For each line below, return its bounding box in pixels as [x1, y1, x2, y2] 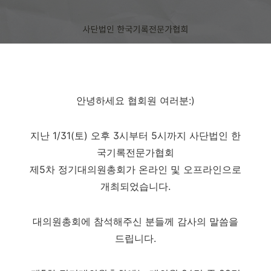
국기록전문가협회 [97, 146, 174, 158]
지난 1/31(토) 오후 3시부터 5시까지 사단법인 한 [30, 129, 241, 142]
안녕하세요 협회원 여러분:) [76, 94, 195, 106]
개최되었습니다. [100, 180, 171, 192]
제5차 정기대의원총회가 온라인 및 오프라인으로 [30, 163, 241, 175]
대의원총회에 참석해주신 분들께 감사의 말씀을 [33, 215, 238, 227]
